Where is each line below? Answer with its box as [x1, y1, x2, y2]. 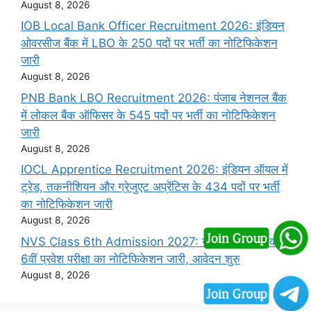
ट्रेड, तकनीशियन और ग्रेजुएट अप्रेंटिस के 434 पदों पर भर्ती [21, 180, 280, 194]
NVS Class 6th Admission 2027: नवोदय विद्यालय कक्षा [21, 234, 288, 249]
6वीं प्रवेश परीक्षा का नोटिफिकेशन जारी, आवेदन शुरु [21, 251, 240, 266]
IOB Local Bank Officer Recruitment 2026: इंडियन [21, 19, 285, 33]
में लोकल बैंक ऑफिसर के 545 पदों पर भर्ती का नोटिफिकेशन [21, 108, 276, 122]
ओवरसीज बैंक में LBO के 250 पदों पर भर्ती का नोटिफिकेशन [21, 36, 278, 51]
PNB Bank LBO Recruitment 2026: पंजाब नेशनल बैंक [21, 90, 287, 105]
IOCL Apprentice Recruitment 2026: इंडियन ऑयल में [21, 162, 288, 177]
